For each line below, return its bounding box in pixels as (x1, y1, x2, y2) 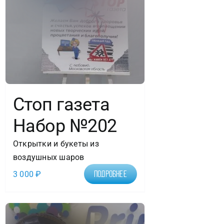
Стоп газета (12, 94, 110, 115)
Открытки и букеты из (12, 139, 99, 149)
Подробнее (93, 169, 127, 179)
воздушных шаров (12, 152, 84, 162)
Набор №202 (12, 115, 117, 137)
